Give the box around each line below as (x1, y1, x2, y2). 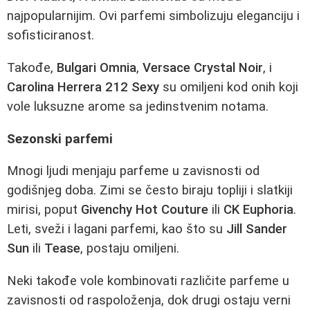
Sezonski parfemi (7, 131, 113, 147)
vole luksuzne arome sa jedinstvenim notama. (7, 98, 268, 114)
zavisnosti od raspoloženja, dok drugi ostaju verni (7, 292, 291, 308)
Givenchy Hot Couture (81, 202, 208, 218)
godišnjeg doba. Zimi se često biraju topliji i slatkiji (7, 183, 293, 199)
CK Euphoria (224, 202, 293, 218)
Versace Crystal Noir (143, 60, 263, 75)
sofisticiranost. (7, 28, 94, 44)
